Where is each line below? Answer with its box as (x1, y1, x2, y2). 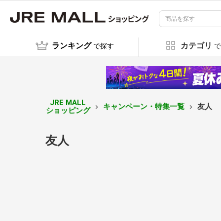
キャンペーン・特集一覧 (103, 102, 184, 111)
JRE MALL (50, 98, 86, 107)
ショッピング (45, 106, 90, 115)
